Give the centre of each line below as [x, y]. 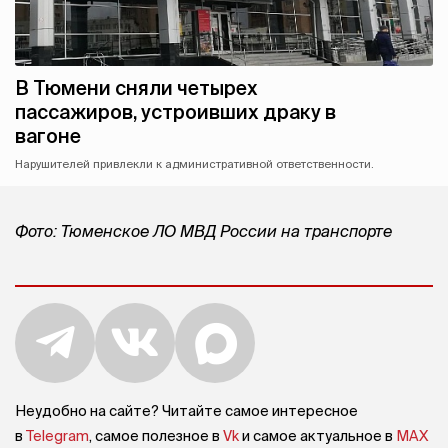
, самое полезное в [156, 436]
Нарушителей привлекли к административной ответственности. [194, 164]
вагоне [48, 136]
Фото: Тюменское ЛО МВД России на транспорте [203, 231]
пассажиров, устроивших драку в [175, 112]
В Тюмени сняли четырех [136, 88]
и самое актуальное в [317, 436]
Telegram [57, 436]
